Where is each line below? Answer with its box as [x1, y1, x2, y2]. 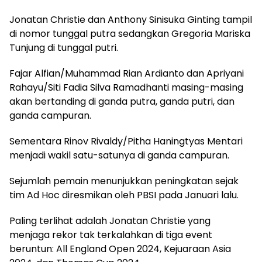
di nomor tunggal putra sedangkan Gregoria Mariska [9, 27, 250, 41]
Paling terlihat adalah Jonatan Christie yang [9, 214, 211, 228]
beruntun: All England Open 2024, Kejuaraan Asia [9, 242, 231, 256]
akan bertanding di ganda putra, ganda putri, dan [9, 95, 235, 109]
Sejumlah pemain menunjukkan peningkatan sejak [9, 174, 239, 188]
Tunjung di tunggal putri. [9, 41, 118, 55]
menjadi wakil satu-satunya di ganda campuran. [9, 149, 229, 163]
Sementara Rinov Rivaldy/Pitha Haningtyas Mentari [9, 135, 243, 149]
